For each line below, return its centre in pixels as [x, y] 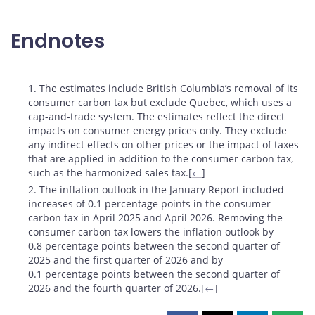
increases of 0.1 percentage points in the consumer [150, 203]
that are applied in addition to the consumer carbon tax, [161, 158]
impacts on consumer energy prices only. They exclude [158, 130]
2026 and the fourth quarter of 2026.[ [117, 288]
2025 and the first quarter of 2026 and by [126, 259]
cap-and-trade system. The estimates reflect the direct [157, 116]
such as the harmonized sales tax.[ [110, 172]
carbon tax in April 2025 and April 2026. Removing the [156, 217]
